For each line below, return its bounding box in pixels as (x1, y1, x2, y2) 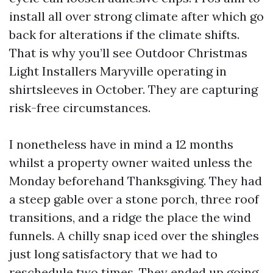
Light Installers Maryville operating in (9, 63, 227, 79)
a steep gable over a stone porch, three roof (9, 191, 259, 207)
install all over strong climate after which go (9, 9, 264, 24)
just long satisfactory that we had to (9, 246, 218, 261)
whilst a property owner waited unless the (9, 155, 252, 170)
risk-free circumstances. (9, 100, 151, 115)
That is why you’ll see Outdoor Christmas (9, 45, 247, 60)
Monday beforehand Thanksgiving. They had (9, 173, 262, 188)
